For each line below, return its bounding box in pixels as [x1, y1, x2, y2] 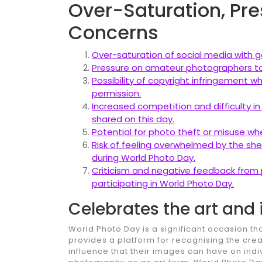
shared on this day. [92, 113, 174, 126]
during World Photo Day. [92, 151, 195, 164]
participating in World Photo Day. [92, 177, 234, 190]
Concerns [68, 19, 158, 46]
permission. [92, 87, 141, 100]
